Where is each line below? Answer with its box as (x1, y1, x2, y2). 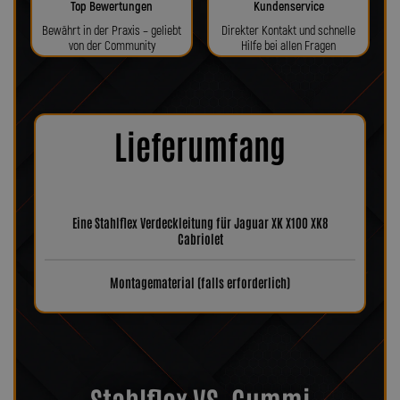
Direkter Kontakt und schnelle (221, 23, 355, 38)
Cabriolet (177, 229, 223, 246)
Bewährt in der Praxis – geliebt (42, 23, 181, 38)
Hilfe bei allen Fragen (241, 38, 336, 54)
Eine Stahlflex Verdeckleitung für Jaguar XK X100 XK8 (71, 213, 329, 230)
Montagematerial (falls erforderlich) (110, 273, 290, 290)
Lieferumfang (114, 123, 286, 166)
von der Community (68, 38, 155, 54)
